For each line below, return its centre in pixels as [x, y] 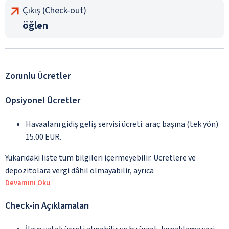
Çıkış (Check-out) [54, 10]
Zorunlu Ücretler [38, 76]
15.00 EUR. [43, 137]
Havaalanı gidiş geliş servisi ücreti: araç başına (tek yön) [122, 124]
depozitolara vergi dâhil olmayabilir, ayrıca [79, 170]
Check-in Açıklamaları [47, 205]
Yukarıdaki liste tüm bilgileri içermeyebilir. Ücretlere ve [100, 158]
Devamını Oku [28, 183]
